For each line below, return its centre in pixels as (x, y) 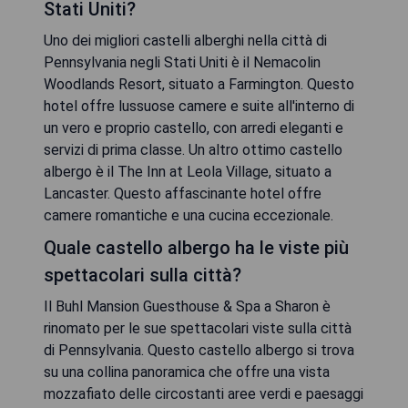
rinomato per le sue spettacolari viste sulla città (198, 328)
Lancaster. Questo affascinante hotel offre (183, 193)
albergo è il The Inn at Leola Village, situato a (188, 171)
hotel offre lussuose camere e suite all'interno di (199, 106)
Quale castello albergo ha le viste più (196, 247)
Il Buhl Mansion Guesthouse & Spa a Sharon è (187, 306)
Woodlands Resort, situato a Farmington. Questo (199, 84)
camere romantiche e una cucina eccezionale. (189, 215)
